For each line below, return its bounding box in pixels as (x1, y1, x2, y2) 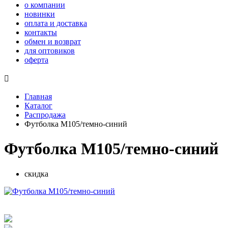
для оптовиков (24, 46, 75, 55)
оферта (24, 55, 48, 64)
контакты (24, 28, 57, 37)
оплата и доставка (24, 19, 87, 27)
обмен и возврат (24, 37, 81, 46)
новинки (24, 10, 55, 18)
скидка (24, 169, 48, 178)
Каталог (24, 101, 52, 110)
